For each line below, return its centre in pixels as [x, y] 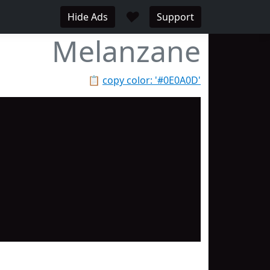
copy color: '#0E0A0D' [152, 80]
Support [175, 17]
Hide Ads [88, 17]
